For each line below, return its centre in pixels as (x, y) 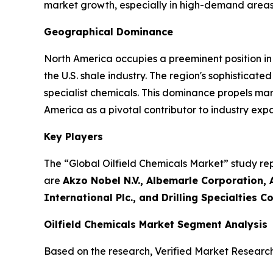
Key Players (73, 137)
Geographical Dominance (108, 32)
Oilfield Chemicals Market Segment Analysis (156, 225)
